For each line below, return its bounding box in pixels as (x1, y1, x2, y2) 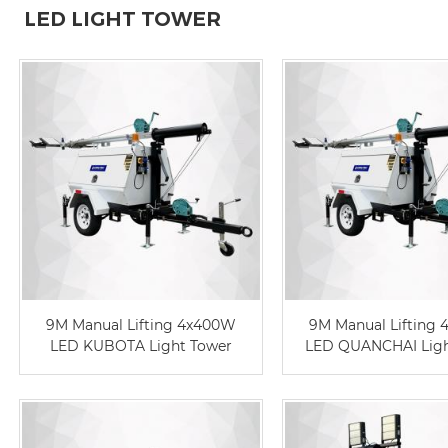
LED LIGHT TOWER (24, 7, 221, 31)
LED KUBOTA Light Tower (50, 337, 233, 356)
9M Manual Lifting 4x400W (46, 316, 237, 335)
